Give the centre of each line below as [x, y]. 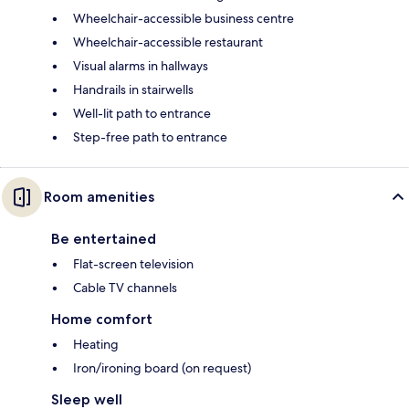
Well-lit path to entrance [142, 114]
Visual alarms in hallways [141, 66]
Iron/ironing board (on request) [162, 368]
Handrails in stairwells [133, 90]
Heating [96, 345]
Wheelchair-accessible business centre [184, 19]
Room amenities [99, 197]
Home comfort [102, 320]
